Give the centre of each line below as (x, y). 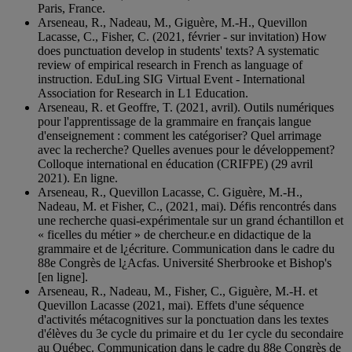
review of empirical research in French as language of (170, 65)
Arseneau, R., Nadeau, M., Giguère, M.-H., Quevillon (172, 23)
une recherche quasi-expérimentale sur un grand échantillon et (191, 221)
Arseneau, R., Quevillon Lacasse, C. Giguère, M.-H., (170, 192)
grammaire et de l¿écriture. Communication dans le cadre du (186, 249)
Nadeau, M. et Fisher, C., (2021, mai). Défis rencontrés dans (187, 207)
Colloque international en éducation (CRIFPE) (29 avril (175, 164)
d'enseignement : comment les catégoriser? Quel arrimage (180, 136)
